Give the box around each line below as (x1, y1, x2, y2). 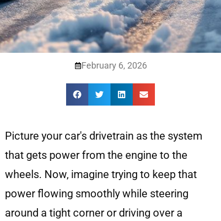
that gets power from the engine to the (5, 148, 187, 161)
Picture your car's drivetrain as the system (5, 129, 202, 142)
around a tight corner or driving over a (5, 206, 183, 219)
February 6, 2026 (81, 60, 147, 71)
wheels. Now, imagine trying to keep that (5, 168, 197, 181)
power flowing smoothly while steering (5, 187, 188, 200)
